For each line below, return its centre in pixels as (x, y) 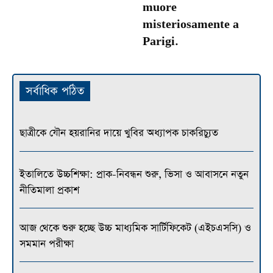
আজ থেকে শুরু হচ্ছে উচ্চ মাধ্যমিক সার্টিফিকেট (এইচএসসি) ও (135, 229)
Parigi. (160, 42)
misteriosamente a (191, 25)
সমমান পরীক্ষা (47, 244)
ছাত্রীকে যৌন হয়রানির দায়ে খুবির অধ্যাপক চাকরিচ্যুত (119, 133)
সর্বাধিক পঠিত (55, 91)
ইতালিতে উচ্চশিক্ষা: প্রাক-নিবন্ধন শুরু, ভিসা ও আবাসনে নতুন (134, 175)
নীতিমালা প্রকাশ (49, 191)
